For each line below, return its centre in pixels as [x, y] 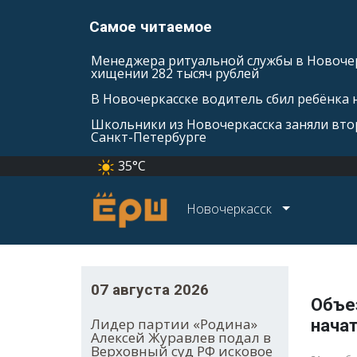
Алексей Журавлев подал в [181, 338]
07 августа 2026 [150, 290]
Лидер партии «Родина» [174, 324]
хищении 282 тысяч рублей [175, 73]
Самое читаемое [151, 27]
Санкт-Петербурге [149, 137]
